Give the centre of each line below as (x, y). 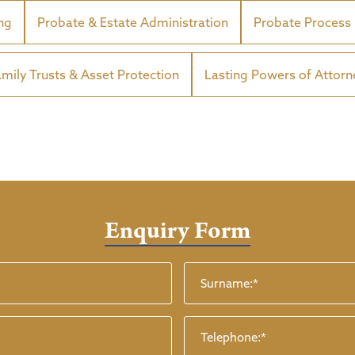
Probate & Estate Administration (133, 22)
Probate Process (302, 22)
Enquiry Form (177, 231)
